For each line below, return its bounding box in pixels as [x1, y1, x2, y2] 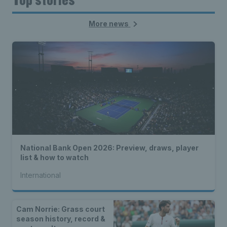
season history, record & [16, 214, 105, 223]
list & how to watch [20, 153, 89, 162]
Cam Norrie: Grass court [16, 205, 105, 214]
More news [89, 19, 131, 28]
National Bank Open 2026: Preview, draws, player [20, 143, 199, 153]
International [20, 171, 61, 180]
